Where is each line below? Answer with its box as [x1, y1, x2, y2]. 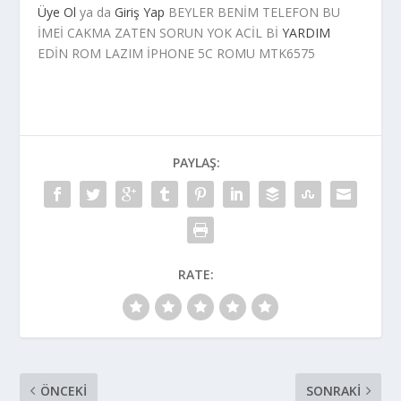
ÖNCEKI [40, 382, 88, 399]
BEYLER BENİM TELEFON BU [165, 4, 341, 21]
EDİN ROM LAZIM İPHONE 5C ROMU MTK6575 [38, 45, 316, 62]
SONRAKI [305, 382, 361, 399]
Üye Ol [38, 4, 77, 21]
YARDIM [282, 24, 331, 41]
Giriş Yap [115, 4, 166, 21]
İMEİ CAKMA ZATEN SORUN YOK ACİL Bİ [38, 24, 283, 41]
